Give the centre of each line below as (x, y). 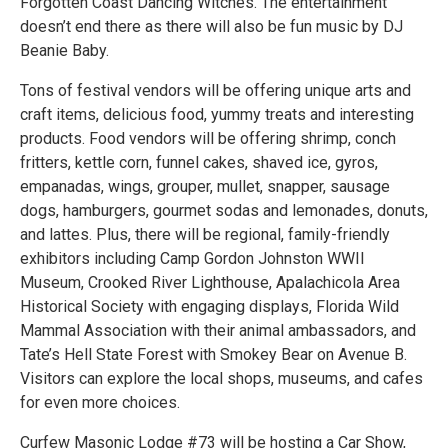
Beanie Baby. (64, 50)
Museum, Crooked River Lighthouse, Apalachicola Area (210, 282)
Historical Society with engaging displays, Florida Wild (209, 306)
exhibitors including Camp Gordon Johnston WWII (192, 258)
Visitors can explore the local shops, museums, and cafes (221, 378)
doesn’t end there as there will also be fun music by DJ (211, 26)
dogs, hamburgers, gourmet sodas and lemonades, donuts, (224, 210)
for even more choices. (100, 402)
